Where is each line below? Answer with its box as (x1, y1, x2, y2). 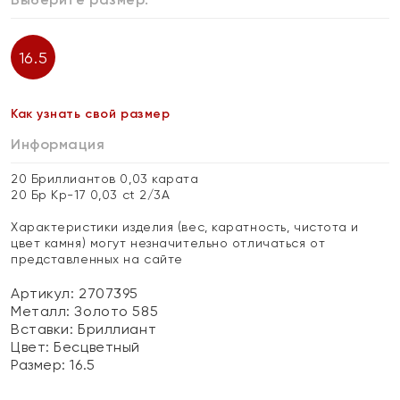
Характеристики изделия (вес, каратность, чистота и (11, 220, 359, 234)
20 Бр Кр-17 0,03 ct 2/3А (11, 187, 171, 202)
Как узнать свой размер (11, 106, 171, 121)
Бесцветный (54, 338, 140, 355)
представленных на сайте (11, 252, 183, 266)
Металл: (11, 303, 75, 320)
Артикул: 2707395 (11, 285, 138, 302)
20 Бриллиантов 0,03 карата (11, 171, 199, 186)
